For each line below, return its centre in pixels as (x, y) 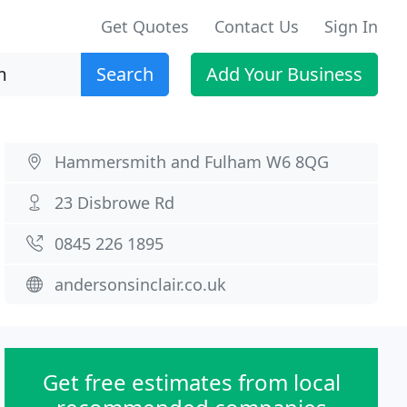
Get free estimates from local (191, 382)
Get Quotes (145, 26)
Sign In (351, 26)
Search (125, 74)
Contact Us (257, 26)
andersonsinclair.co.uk (141, 284)
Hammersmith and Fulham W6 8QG (192, 162)
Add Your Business (284, 74)
